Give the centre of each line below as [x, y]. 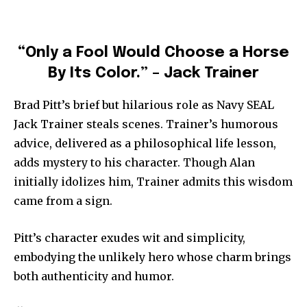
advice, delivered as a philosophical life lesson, [145, 143]
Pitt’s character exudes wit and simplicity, [130, 237]
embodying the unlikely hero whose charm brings [152, 257]
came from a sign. [63, 200]
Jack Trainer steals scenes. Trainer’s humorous [146, 124]
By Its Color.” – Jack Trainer [153, 73]
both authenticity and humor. [94, 276]
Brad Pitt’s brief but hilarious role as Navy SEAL [144, 105]
